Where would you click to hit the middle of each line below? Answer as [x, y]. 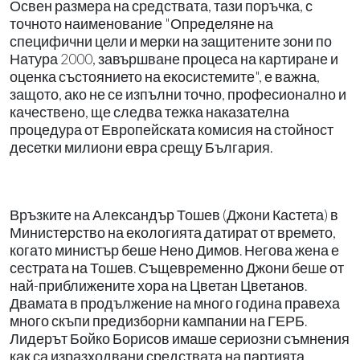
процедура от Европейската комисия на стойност [172, 130]
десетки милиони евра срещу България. [141, 148]
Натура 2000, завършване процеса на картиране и [174, 59]
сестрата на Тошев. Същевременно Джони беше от [177, 268]
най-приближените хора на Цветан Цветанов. [158, 286]
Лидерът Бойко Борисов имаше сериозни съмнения [180, 339]
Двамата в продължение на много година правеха [175, 304]
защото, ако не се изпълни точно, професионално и [178, 95]
